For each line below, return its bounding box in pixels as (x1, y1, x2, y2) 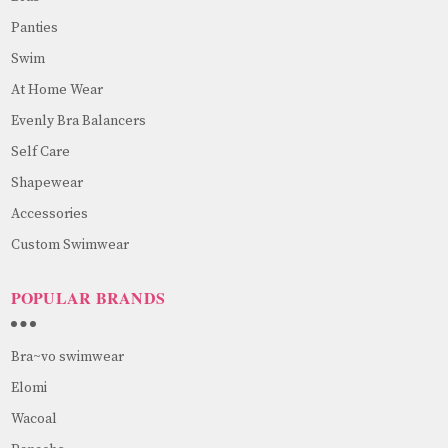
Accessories (10, 204, 88, 223)
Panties (10, 18, 58, 37)
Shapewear (10, 173, 83, 192)
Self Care (10, 142, 70, 161)
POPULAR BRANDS (10, 285, 165, 309)
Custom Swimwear (10, 235, 129, 254)
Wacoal (10, 409, 57, 428)
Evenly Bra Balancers (10, 111, 146, 130)
